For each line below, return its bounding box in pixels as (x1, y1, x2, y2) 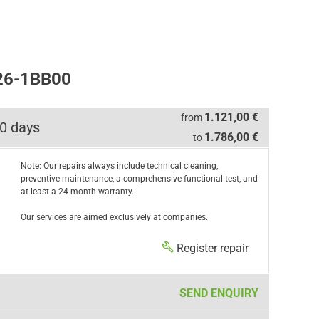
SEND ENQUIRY (179, 286, 258, 300)
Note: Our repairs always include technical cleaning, (20, 161, 218, 171)
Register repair (176, 241, 249, 255)
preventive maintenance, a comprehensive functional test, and (20, 174, 258, 184)
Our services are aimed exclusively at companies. (20, 212, 208, 222)
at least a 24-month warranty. (20, 187, 134, 197)
